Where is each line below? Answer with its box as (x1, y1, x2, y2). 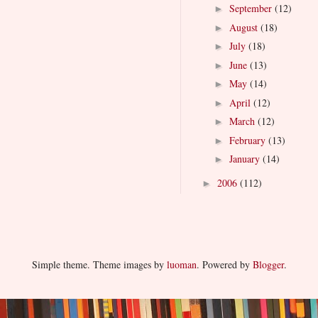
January (229, 152, 263, 166)
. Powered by (196, 257, 253, 271)
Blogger (252, 257, 284, 271)
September (229, 1, 275, 16)
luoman (166, 257, 197, 271)
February (229, 133, 268, 147)
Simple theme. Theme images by (31, 257, 167, 271)
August (229, 20, 261, 34)
